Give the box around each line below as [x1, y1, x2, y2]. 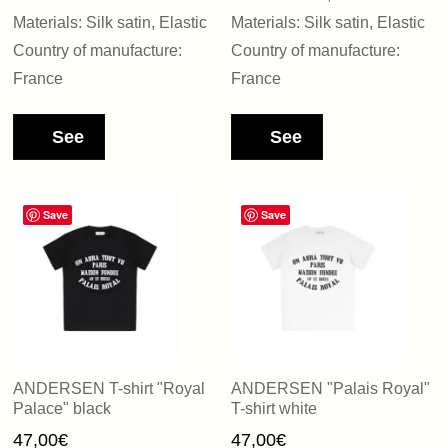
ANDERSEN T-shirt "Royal [13, 380, 206, 397]
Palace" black [13, 400, 112, 417]
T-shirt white [230, 400, 317, 417]
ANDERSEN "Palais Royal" [230, 380, 430, 397]
